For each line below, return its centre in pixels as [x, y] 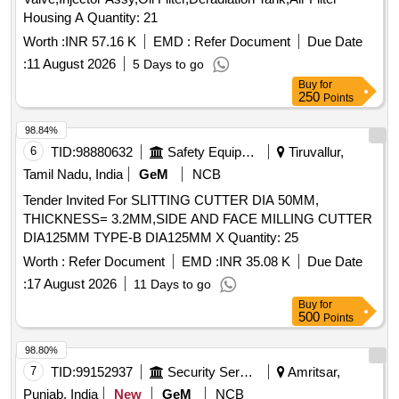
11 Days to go [172, 285]
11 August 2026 [71, 64]
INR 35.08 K [255, 262]
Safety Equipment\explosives [248, 152]
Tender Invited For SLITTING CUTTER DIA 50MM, [171, 200]
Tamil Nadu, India [73, 175]
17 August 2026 [72, 284]
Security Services [246, 372]
